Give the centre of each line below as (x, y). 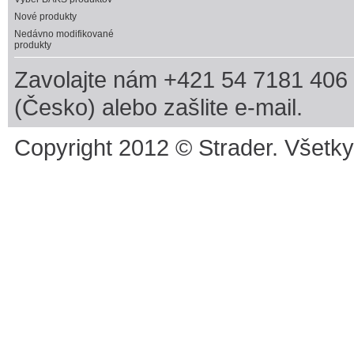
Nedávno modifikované (64, 34)
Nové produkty (45, 17)
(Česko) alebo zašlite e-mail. (158, 107)
